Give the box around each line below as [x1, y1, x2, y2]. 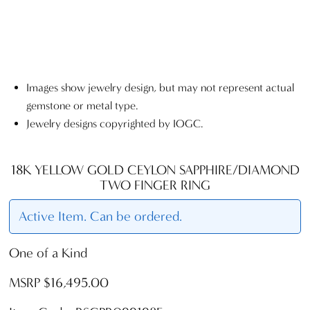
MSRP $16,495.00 [9, 274, 109, 291]
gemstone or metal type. [26, 99, 138, 113]
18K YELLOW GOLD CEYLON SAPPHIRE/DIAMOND [10, 161, 300, 178]
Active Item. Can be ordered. [19, 208, 182, 225]
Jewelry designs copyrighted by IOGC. [26, 117, 203, 131]
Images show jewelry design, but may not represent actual [26, 81, 294, 95]
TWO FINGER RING [100, 176, 210, 193]
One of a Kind [9, 244, 87, 261]
